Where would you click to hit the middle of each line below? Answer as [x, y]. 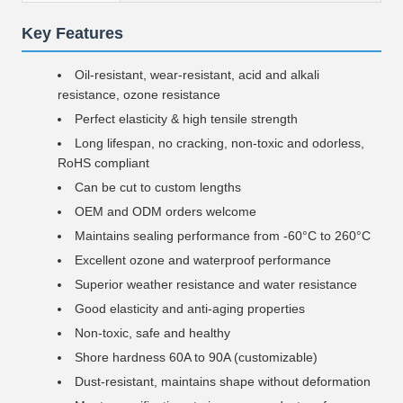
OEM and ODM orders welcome [166, 211]
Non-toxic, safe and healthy [152, 333]
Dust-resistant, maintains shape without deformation [223, 381]
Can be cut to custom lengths [158, 187]
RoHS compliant [103, 163]
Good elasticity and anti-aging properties [190, 309]
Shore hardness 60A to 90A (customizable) [196, 357]
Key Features [72, 33]
